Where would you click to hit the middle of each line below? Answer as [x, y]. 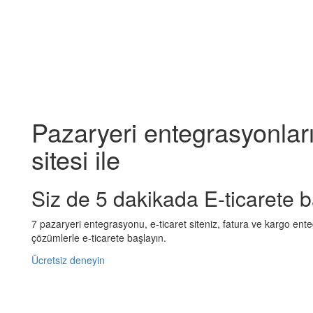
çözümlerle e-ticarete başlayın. [99, 237]
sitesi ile [76, 159]
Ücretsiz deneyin [68, 260]
